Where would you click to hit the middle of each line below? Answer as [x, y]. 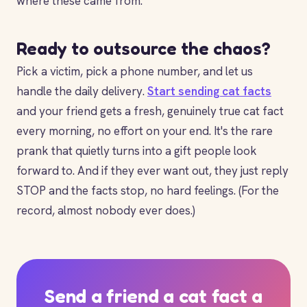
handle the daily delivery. [82, 91]
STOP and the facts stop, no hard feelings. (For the [148, 191]
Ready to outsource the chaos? [144, 48]
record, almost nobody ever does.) [106, 210]
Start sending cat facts [209, 91]
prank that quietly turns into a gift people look [137, 151]
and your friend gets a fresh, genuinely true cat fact [150, 111]
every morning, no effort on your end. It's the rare [145, 131]
